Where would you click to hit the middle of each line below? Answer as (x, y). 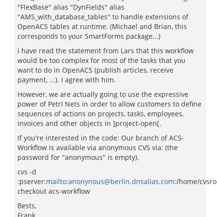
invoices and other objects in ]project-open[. (89, 123)
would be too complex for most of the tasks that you (101, 60)
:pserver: (32, 181)
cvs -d (27, 172)
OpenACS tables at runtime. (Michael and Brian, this (102, 26)
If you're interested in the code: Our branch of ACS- (101, 138)
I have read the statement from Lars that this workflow (106, 51)
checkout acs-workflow (54, 191)
